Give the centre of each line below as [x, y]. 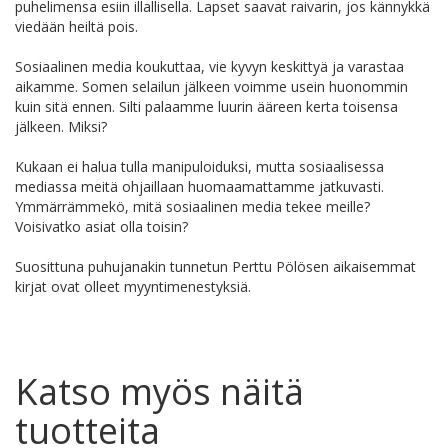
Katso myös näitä [159, 392]
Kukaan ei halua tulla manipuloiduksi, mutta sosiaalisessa [199, 167]
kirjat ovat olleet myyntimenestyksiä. [133, 287]
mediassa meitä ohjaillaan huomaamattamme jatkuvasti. [199, 187]
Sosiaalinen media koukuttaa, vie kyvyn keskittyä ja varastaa [209, 67]
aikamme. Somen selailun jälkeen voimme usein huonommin [211, 87]
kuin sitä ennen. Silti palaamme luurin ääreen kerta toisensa [206, 107]
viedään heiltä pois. [76, 27]
